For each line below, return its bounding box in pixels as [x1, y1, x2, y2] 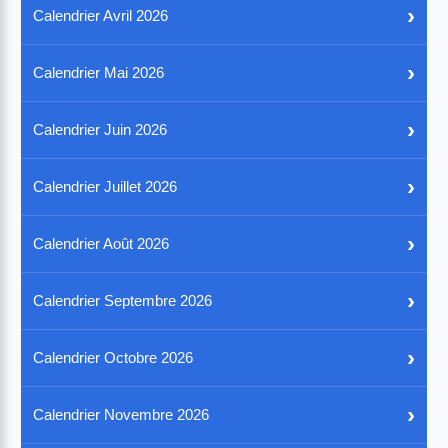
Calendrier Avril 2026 [33, 6, 169, 24]
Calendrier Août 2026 [33, 234, 170, 252]
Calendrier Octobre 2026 [33, 348, 194, 366]
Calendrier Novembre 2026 [33, 405, 210, 423]
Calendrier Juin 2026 [33, 120, 168, 138]
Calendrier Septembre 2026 [33, 291, 213, 309]
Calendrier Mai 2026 [33, 63, 165, 81]
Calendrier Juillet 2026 [33, 177, 178, 195]
